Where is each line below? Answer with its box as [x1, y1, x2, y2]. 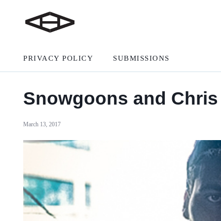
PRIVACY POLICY [23, 54, 93, 62]
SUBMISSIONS [113, 54, 170, 62]
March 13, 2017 [23, 121, 61, 128]
